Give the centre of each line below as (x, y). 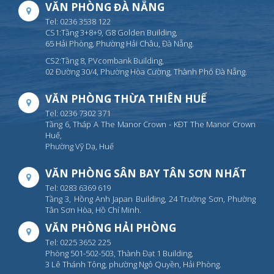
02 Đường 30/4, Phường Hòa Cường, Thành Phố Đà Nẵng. (146, 71)
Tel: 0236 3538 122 (78, 21)
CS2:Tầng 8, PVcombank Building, (105, 60)
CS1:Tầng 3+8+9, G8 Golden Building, (111, 32)
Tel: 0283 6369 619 (78, 187)
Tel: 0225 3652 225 (78, 242)
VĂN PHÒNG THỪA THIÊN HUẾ (126, 98)
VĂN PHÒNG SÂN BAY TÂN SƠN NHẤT (146, 173)
